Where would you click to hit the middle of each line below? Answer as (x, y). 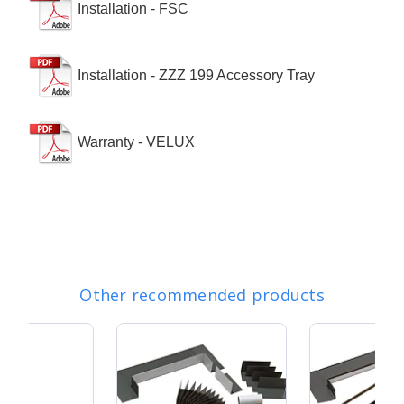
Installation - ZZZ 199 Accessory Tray (196, 76)
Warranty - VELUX (136, 142)
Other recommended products (202, 295)
